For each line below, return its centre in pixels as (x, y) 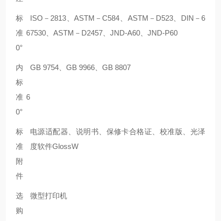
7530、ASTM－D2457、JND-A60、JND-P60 (105, 33)
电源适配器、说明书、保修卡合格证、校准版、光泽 (118, 131)
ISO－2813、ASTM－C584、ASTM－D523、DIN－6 (118, 18)
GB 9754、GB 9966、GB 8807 (81, 67)
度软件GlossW (55, 146)
